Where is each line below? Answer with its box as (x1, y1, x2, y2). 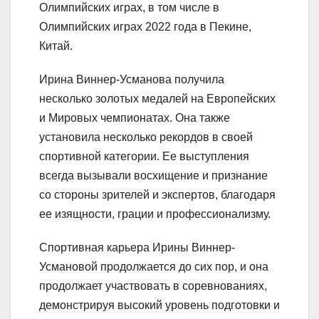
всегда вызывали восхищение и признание (39, 169, 268, 182)
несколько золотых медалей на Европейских (39, 93, 276, 105)
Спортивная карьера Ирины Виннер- (39, 241, 235, 254)
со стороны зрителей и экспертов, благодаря (39, 189, 276, 202)
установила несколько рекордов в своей (39, 131, 253, 144)
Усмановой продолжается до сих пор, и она (39, 261, 268, 273)
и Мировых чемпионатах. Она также (39, 112, 230, 125)
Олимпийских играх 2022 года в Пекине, (39, 21, 251, 33)
